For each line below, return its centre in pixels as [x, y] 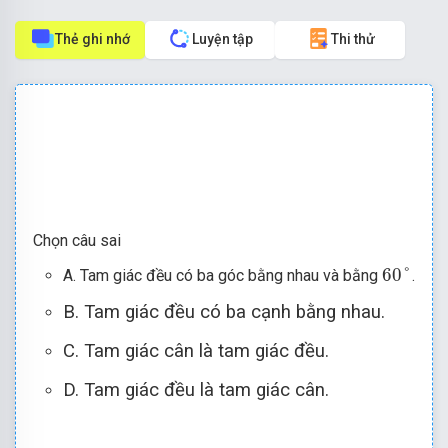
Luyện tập [222, 38]
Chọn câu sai [77, 240]
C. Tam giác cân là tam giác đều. [196, 350]
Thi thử [352, 38]
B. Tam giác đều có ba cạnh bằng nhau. [224, 311]
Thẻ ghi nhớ [92, 38]
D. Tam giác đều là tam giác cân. [196, 389]
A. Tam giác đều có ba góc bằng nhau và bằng [222, 275]
